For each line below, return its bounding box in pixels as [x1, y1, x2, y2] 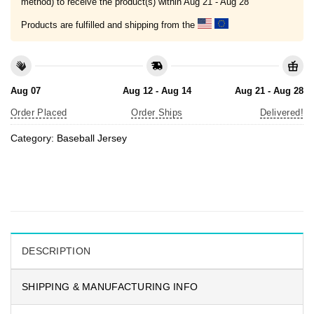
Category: [11, 132, 57, 144]
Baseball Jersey [57, 132, 127, 144]
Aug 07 [11, 86, 41, 97]
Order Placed [11, 107, 67, 118]
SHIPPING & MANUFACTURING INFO [22, 281, 198, 293]
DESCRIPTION [22, 245, 91, 257]
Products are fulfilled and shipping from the [21, 19, 198, 30]
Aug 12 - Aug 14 [122, 86, 191, 97]
